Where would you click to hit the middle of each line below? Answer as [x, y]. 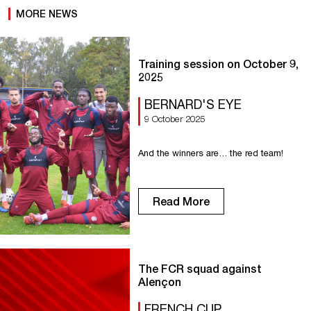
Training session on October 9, [218, 64]
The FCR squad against [200, 268]
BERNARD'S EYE [193, 104]
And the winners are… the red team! [219, 153]
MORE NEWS [47, 14]
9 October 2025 [174, 119]
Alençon [159, 281]
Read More [181, 201]
